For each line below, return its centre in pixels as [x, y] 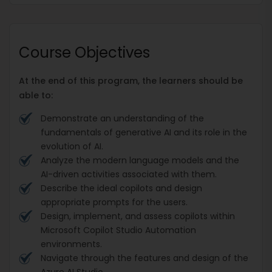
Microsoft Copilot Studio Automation [118, 230]
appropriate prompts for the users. [115, 202]
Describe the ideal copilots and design [121, 188]
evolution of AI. [73, 146]
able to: [37, 95]
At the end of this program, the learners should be [131, 80]
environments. [73, 244]
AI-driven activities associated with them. [130, 174]
